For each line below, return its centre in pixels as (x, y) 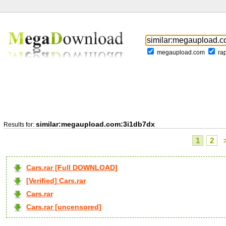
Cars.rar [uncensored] (64, 207)
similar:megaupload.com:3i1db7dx (95, 124)
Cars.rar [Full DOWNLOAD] (72, 167)
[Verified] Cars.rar (56, 181)
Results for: (20, 125)
